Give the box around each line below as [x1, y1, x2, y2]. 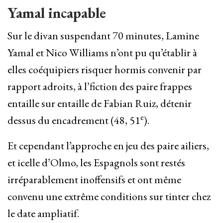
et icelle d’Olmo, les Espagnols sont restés [7, 155, 185, 170]
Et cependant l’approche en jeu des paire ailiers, [7, 138, 209, 153]
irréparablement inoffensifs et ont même [7, 172, 181, 187]
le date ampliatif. [7, 206, 79, 221]
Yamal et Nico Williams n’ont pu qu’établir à [7, 45, 197, 60]
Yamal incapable [7, 3, 106, 23]
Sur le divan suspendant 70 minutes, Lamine [7, 28, 199, 43]
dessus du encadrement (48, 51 [7, 113, 140, 128]
